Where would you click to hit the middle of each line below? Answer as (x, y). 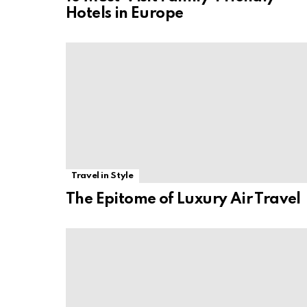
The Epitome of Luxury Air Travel (183, 199)
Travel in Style (102, 175)
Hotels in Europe (125, 13)
